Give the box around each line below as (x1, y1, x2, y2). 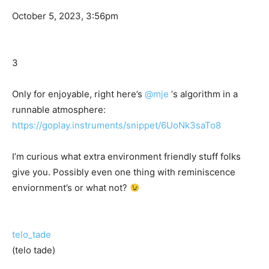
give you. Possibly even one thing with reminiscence (12, 166, 235, 178)
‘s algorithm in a (169, 88, 238, 100)
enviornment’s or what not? (12, 182, 130, 194)
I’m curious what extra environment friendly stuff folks (12, 151, 241, 163)
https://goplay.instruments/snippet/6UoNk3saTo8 (12, 119, 221, 131)
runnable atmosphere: (12, 104, 106, 116)
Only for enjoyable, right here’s (12, 88, 145, 100)
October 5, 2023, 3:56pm (12, 10, 118, 22)
